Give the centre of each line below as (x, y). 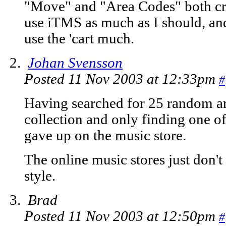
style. (40, 176)
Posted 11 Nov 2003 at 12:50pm (122, 216)
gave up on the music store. (105, 136)
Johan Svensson (75, 63)
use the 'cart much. (79, 39)
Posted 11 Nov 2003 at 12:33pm (122, 79)
